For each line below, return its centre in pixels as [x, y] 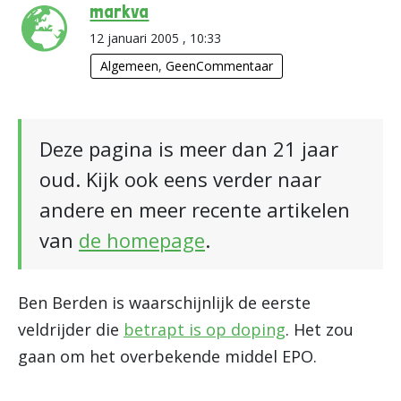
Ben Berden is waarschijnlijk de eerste [164, 303]
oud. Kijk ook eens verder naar [180, 179]
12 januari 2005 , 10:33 [156, 38]
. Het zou [320, 329]
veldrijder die [71, 329]
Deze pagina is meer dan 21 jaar [189, 149]
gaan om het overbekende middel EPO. [167, 356]
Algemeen [130, 66]
